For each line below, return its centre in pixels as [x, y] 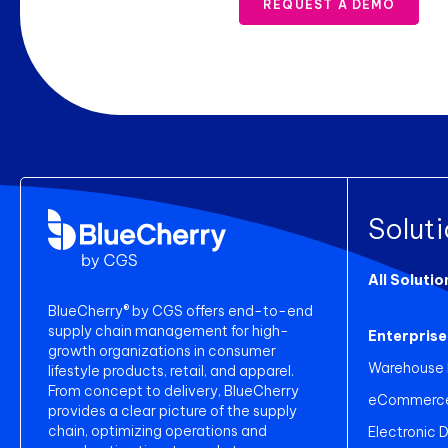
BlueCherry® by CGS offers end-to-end [180, 311]
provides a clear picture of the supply [172, 411]
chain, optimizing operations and [157, 431]
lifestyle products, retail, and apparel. [171, 371]
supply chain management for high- [168, 331]
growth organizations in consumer [162, 351]
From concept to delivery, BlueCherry [173, 391]
